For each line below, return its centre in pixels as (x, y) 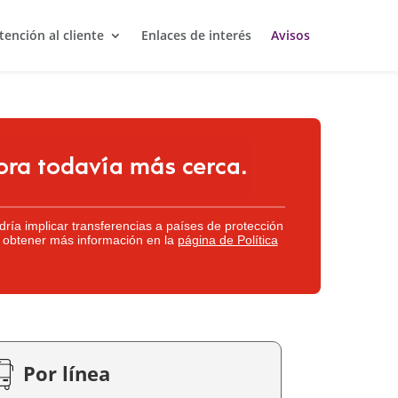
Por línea (66, 374)
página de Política (227, 241)
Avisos (291, 35)
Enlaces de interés (196, 35)
